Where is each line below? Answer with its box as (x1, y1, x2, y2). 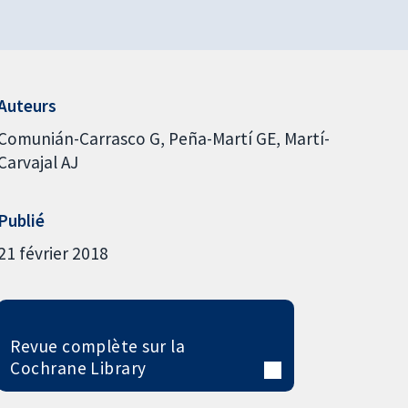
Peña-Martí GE (168, 127, 276, 149)
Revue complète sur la (10, 334, 186, 357)
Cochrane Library (10, 356, 147, 379)
